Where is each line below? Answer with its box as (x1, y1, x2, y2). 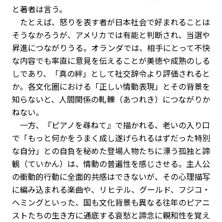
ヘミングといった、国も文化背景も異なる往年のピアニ (12, 196, 210, 208)
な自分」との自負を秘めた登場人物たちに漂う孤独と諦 (12, 145, 210, 157)
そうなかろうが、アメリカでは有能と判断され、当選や (12, 29, 210, 41)
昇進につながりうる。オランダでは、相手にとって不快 (12, 42, 210, 54)
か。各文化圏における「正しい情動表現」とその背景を (12, 80, 210, 92)
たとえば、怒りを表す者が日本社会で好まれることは (12, 16, 210, 28)
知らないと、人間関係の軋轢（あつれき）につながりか (12, 93, 210, 105)
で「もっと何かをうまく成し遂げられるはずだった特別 (12, 132, 210, 144)
